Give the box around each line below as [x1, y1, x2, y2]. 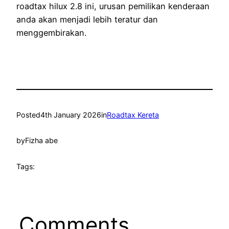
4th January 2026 [40, 110, 101, 119]
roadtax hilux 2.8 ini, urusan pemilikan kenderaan [16, 1, 210, 12]
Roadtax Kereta [107, 110, 159, 119]
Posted [16, 110, 40, 119]
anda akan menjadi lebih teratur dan [16, 14, 158, 25]
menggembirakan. [16, 28, 86, 38]
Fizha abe [25, 136, 58, 145]
